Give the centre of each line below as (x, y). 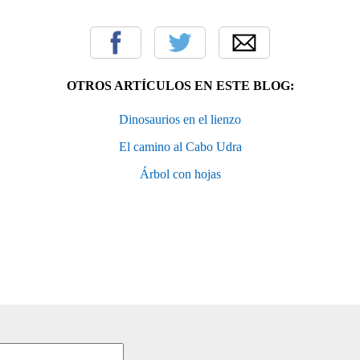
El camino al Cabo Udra (180, 147)
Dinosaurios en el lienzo (180, 120)
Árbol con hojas (180, 174)
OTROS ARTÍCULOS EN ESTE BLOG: (180, 86)
